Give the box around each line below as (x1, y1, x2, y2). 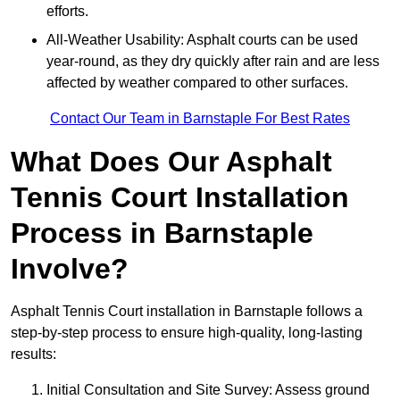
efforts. (46, 4, 88, 20)
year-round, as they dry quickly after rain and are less (46, 54, 379, 70)
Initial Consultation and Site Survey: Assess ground (46, 382, 370, 398)
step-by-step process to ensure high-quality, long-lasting (11, 325, 362, 341)
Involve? (11, 253, 129, 286)
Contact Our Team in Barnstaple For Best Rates (50, 111, 350, 127)
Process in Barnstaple (11, 217, 313, 250)
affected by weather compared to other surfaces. (46, 75, 352, 91)
